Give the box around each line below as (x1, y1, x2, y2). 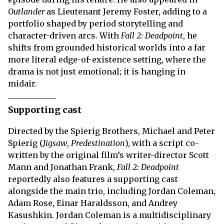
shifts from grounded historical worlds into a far (8, 42, 205, 52)
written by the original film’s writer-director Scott (8, 150, 209, 160)
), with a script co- (125, 138, 199, 148)
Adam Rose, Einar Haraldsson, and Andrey (8, 198, 177, 208)
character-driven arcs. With (8, 30, 121, 40)
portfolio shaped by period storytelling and (8, 18, 183, 28)
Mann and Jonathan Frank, (8, 162, 117, 172)
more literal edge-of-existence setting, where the (8, 54, 206, 64)
